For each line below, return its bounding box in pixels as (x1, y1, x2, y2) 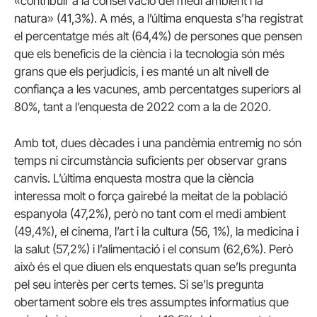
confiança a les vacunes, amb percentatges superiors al (14, 81, 301, 96)
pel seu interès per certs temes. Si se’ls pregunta (14, 277, 264, 292)
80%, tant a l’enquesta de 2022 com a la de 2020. (14, 99, 271, 114)
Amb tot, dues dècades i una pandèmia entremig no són (14, 136, 301, 150)
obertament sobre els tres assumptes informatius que (14, 295, 289, 309)
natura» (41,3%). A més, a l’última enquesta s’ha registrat (14, 11, 303, 25)
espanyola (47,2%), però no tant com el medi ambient (14, 207, 286, 221)
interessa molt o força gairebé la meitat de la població (14, 189, 287, 203)
